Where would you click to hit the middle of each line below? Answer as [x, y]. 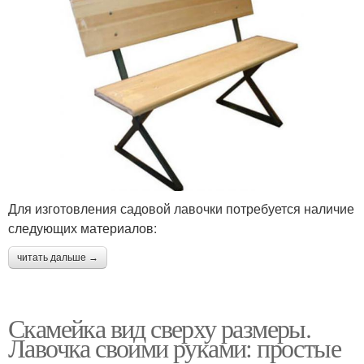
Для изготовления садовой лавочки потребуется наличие [181, 209]
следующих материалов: [82, 228]
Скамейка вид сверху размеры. [160, 328]
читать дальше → [58, 258]
